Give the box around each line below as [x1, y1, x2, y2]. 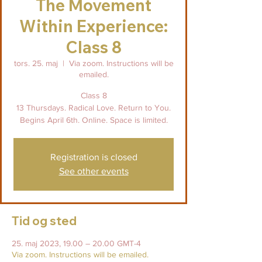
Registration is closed [50, 152, 137, 163]
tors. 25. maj [13, 58, 58, 68]
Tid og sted [12, 213, 77, 229]
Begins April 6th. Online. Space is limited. [19, 115, 168, 125]
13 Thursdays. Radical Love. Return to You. [16, 103, 171, 113]
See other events [58, 166, 129, 177]
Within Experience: [19, 16, 168, 37]
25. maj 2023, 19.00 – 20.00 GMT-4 [12, 239, 141, 249]
